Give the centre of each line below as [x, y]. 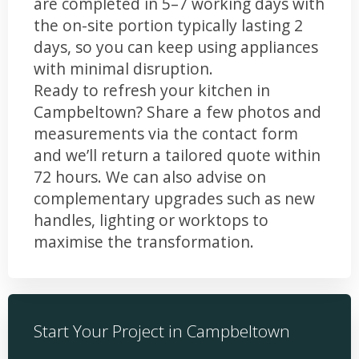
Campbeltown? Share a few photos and [177, 111]
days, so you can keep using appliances [176, 46]
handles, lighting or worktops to [151, 220]
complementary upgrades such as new [174, 198]
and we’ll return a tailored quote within [177, 155]
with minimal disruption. [123, 68]
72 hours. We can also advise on [150, 176]
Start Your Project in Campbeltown [162, 331]
